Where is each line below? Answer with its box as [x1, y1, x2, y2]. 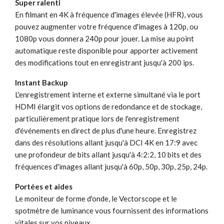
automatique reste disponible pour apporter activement [15, 45, 198, 55]
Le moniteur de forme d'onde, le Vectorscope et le [15, 193, 177, 203]
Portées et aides [15, 181, 72, 191]
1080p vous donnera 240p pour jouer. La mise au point [15, 33, 194, 43]
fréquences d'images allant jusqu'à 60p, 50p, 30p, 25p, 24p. [15, 161, 207, 171]
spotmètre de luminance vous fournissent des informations [15, 205, 208, 215]
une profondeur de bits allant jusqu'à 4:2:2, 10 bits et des [15, 149, 201, 159]
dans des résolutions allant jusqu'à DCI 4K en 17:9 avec [15, 137, 197, 147]
